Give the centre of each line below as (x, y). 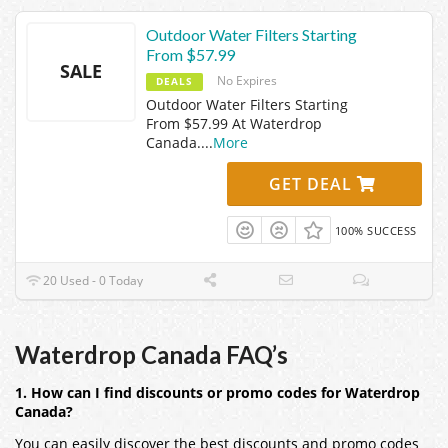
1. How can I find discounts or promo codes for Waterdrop (217, 392)
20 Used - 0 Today (92, 280)
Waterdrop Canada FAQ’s (151, 354)
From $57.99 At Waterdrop (234, 123)
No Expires (247, 80)
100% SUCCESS (375, 230)
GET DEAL (313, 183)
